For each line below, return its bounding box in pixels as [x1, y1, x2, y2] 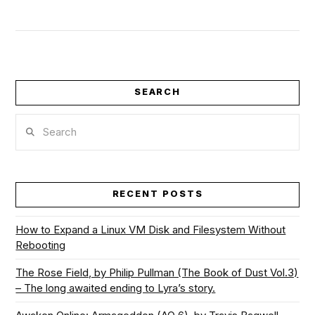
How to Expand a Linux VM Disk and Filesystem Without [15, 222, 286, 236]
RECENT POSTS [112, 188, 203, 200]
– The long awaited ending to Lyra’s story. [15, 281, 216, 295]
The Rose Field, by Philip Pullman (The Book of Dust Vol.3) [15, 265, 299, 279]
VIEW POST [127, 127, 188, 138]
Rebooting [15, 238, 66, 252]
